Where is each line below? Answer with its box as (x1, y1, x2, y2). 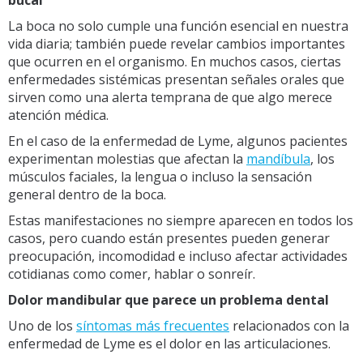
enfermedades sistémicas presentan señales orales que (8, 70, 344, 88)
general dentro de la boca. (8, 185, 166, 203)
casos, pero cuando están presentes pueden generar (8, 228, 330, 247)
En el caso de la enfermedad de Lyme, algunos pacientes (8, 131, 348, 150)
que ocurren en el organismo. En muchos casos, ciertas (8, 52, 341, 70)
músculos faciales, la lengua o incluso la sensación (8, 167, 312, 186)
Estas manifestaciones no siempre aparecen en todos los (8, 211, 353, 229)
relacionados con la (229, 316, 349, 335)
